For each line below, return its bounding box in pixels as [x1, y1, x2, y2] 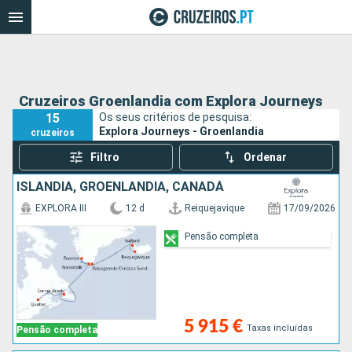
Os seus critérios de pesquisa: [99, 110, 252, 123]
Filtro [90, 151, 120, 164]
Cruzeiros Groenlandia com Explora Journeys [19, 93, 323, 110]
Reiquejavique [184, 203, 244, 214]
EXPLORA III [35, 203, 86, 214]
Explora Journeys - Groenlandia [99, 124, 265, 137]
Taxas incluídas [246, 323, 313, 334]
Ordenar [244, 151, 288, 164]
